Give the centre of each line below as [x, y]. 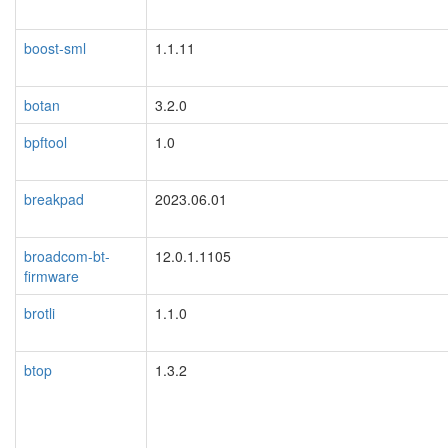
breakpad [54, 198]
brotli [39, 312]
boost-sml [55, 47]
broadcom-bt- [67, 255]
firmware [51, 275]
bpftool [45, 141]
